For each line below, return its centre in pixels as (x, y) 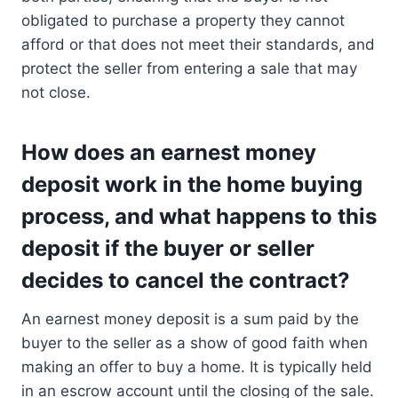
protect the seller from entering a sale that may (189, 69)
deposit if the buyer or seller (168, 249)
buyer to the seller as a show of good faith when (195, 343)
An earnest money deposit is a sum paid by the (190, 319)
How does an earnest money (169, 153)
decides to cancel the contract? (186, 281)
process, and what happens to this (199, 217)
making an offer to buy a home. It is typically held (197, 367)
